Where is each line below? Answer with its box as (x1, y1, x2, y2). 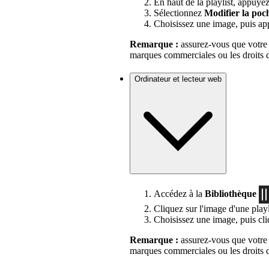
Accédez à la (154, 188, 205, 199)
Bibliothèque (205, 188, 256, 199)
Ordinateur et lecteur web (134, 74, 222, 84)
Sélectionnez (154, 7, 204, 18)
